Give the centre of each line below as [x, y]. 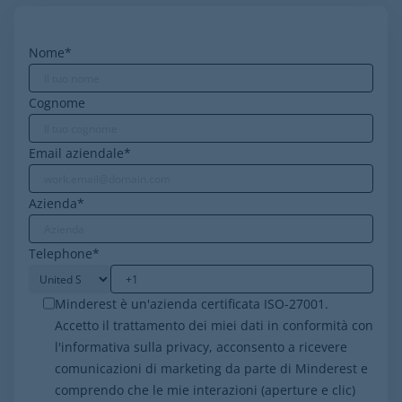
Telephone [61, 253]
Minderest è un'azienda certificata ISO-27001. [192, 304]
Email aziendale [76, 153]
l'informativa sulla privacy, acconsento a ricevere [201, 347]
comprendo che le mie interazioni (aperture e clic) [205, 390]
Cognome [57, 103]
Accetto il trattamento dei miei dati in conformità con [214, 325]
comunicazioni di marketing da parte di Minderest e [211, 368]
